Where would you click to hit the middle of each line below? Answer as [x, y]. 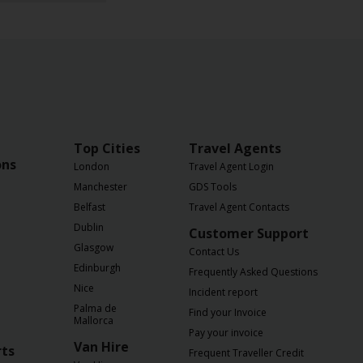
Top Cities [107, 148]
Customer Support [249, 233]
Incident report [223, 292]
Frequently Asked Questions [253, 272]
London [92, 167]
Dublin [89, 227]
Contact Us [214, 252]
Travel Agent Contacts [239, 207]
